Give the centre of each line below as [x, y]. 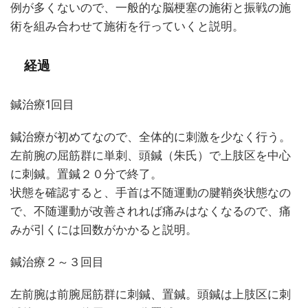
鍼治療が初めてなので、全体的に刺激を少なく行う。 [151, 137]
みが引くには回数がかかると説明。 [104, 230]
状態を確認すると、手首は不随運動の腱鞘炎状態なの [151, 192]
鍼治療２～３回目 [57, 262]
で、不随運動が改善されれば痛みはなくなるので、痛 [151, 211]
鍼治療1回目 [42, 104]
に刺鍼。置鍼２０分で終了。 [86, 174]
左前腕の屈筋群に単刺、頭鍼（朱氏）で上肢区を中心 [151, 155]
